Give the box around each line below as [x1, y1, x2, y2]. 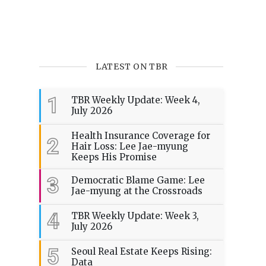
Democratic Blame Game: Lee [71, 175, 205, 186]
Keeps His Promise [71, 151, 157, 163]
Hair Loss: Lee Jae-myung [71, 141, 188, 153]
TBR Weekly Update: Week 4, [71, 94, 200, 106]
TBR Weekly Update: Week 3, [71, 210, 199, 222]
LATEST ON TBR [96, 61, 168, 72]
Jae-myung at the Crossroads [71, 185, 202, 197]
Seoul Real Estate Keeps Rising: [71, 246, 212, 258]
